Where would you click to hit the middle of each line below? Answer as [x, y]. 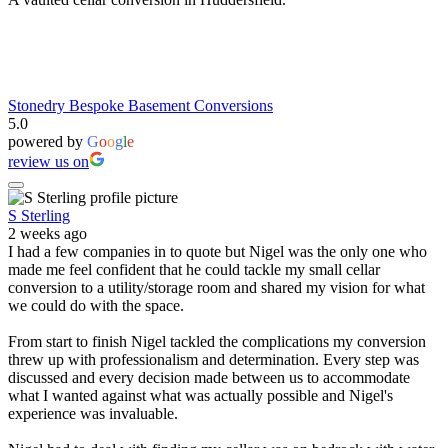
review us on [48, 161]
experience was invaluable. [93, 413]
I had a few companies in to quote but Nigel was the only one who [217, 251]
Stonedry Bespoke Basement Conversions [140, 105]
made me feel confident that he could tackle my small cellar [194, 269]
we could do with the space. [96, 305]
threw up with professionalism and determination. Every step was [213, 359]
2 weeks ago [47, 233]
